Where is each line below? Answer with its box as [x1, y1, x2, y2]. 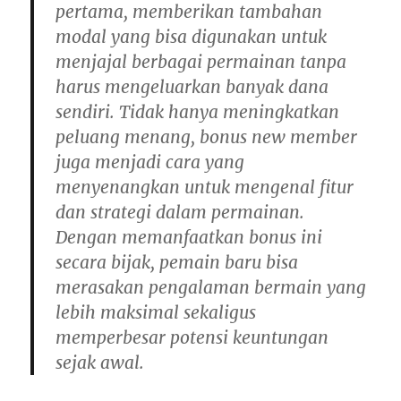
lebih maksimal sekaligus [55, 302, 257, 324]
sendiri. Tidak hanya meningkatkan [55, 101, 340, 124]
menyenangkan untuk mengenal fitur [55, 176, 354, 199]
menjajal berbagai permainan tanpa [55, 51, 347, 73]
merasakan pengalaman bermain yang [55, 277, 367, 299]
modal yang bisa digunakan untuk [55, 26, 328, 48]
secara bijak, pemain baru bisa [55, 252, 299, 274]
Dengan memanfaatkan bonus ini [55, 226, 323, 249]
